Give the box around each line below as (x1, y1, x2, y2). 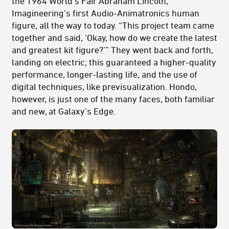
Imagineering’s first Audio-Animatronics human (12, 8, 199, 18)
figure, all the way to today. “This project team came (12, 20, 214, 31)
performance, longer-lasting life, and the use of (12, 69, 197, 80)
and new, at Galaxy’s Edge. (12, 106, 116, 117)
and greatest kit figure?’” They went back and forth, (12, 44, 213, 55)
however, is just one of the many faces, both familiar (12, 94, 215, 104)
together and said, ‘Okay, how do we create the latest (12, 32, 217, 43)
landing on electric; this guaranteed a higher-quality (12, 57, 216, 67)
